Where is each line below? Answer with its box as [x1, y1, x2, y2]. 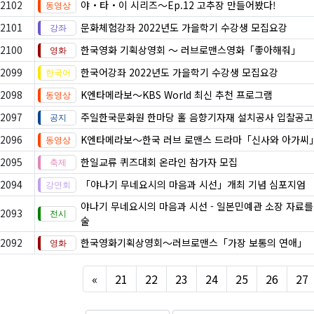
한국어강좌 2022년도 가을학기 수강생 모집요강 [81, 65, 278, 79]
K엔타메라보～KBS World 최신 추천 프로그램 [81, 88, 273, 102]
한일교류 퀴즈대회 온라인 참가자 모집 [81, 155, 238, 169]
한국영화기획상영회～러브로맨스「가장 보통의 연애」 [81, 235, 307, 250]
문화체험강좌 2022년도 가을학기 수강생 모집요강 [81, 20, 287, 34]
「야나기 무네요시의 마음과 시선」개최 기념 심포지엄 [81, 177, 306, 191]
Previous [97, 270, 142, 287]
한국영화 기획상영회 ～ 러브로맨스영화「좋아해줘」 [81, 43, 301, 57]
